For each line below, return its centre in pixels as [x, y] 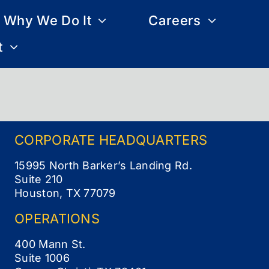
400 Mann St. [50, 244]
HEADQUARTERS [153, 140]
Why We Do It [48, 21]
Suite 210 [39, 179]
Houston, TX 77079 [65, 193]
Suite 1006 [42, 258]
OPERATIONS [57, 218]
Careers [175, 21]
